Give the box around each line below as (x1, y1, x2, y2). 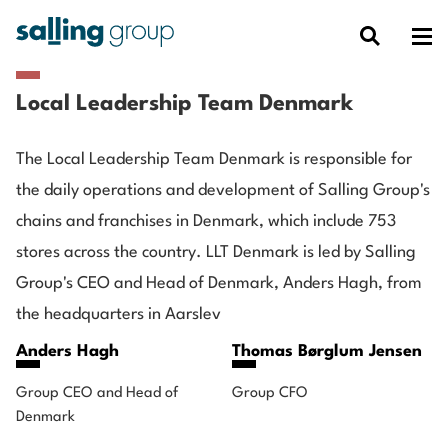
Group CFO (232, 386, 308, 401)
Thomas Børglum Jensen (232, 343, 422, 360)
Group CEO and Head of (16, 386, 178, 401)
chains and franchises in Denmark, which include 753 (16, 213, 396, 230)
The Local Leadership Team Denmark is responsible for (16, 151, 412, 168)
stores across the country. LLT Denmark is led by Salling (16, 244, 416, 261)
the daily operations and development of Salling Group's (16, 182, 430, 199)
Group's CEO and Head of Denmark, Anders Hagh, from (16, 275, 422, 292)
